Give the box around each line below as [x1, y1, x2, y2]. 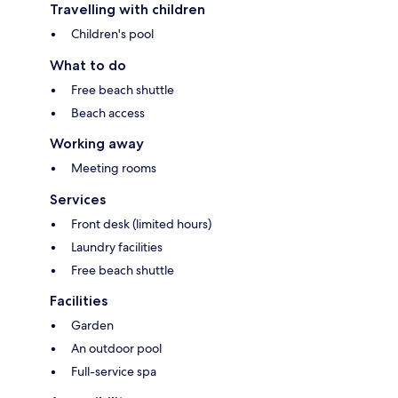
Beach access [71, 105, 145, 122]
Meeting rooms [71, 160, 156, 177]
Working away [50, 135, 144, 153]
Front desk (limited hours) [71, 216, 211, 233]
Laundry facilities [71, 239, 163, 256]
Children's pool [71, 26, 154, 43]
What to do [50, 57, 126, 75]
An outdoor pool [71, 340, 162, 357]
